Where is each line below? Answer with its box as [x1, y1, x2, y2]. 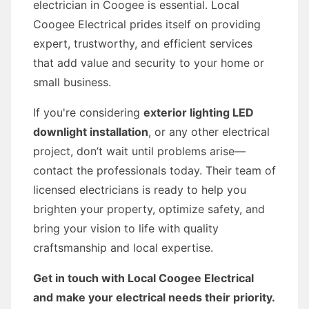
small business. [33, 75, 111, 89]
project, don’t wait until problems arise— [33, 144, 246, 158]
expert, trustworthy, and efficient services [33, 37, 252, 50]
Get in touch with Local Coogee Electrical [33, 271, 254, 285]
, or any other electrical [148, 125, 270, 139]
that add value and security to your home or [33, 56, 264, 70]
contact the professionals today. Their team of [33, 163, 276, 177]
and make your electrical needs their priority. [33, 290, 275, 304]
